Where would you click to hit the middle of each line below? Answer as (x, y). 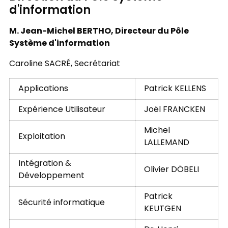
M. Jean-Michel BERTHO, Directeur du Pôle (99, 32)
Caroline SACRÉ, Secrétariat (64, 64)
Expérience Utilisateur (62, 110)
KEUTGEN (162, 209)
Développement (51, 176)
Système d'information (59, 44)
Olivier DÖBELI (171, 170)
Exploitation (41, 137)
